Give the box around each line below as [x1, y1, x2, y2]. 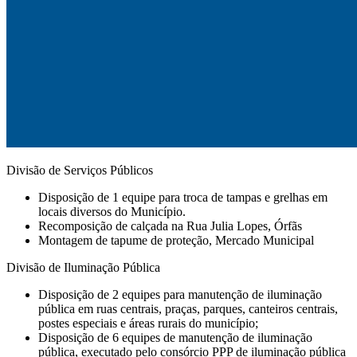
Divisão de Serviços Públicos [6, 163, 153, 177]
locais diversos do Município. [38, 204, 186, 218]
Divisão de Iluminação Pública [6, 260, 160, 274]
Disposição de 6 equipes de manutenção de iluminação [38, 330, 312, 344]
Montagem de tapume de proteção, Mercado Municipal [38, 233, 314, 247]
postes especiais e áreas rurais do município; [38, 316, 258, 330]
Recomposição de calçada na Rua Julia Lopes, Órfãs [38, 218, 302, 233]
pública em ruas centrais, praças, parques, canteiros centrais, [38, 301, 338, 316]
